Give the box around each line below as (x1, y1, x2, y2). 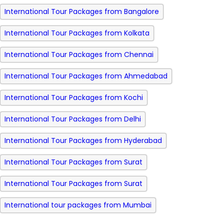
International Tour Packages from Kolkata (4, 28, 149, 38)
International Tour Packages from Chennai (4, 49, 153, 59)
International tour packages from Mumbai (4, 200, 151, 210)
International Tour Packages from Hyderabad (4, 135, 162, 145)
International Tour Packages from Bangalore (4, 6, 159, 16)
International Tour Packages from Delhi (4, 114, 141, 124)
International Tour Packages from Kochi (4, 92, 143, 102)
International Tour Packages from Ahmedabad (4, 71, 167, 81)
